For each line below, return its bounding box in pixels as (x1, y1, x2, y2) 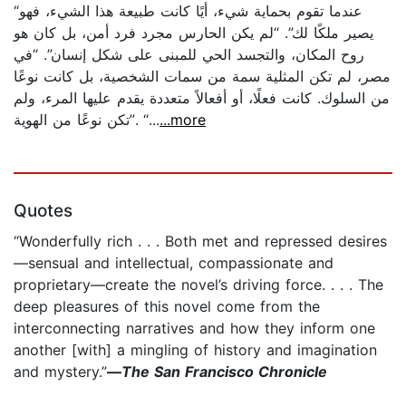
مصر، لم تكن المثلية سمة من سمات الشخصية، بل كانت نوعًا (14, 66, 391, 85)
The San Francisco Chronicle (121, 362, 327, 381)
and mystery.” (14, 362, 107, 381)
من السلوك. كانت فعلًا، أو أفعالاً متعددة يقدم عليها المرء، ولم (14, 88, 390, 107)
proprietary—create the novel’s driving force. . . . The (14, 275, 383, 294)
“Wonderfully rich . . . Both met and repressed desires (14, 231, 387, 250)
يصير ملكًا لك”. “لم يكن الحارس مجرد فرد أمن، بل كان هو (14, 23, 373, 42)
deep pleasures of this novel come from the (14, 296, 320, 315)
